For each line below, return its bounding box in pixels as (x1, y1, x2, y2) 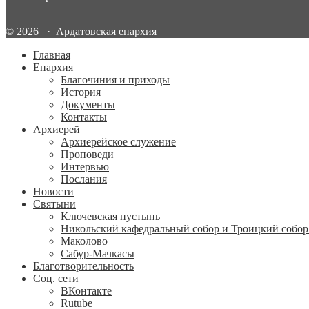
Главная (33, 48, 70, 61)
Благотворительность (33, 259, 134, 272)
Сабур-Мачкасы (61, 247, 134, 259)
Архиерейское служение (61, 135, 176, 148)
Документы (61, 98, 115, 110)
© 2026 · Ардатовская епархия (6, 25, 157, 37)
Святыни (33, 197, 76, 210)
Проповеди (61, 148, 114, 160)
